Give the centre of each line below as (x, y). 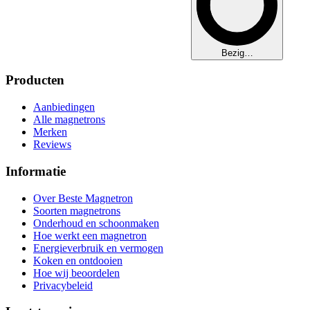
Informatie (36, 171)
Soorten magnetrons (77, 210)
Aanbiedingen (64, 107)
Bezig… (237, 53)
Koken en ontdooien (78, 260)
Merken (50, 132)
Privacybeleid (63, 285)
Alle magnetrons (69, 120)
